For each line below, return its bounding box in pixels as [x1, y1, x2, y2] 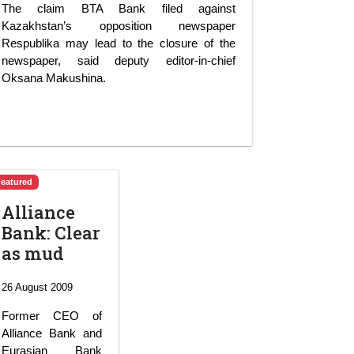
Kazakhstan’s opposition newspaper [2, 18, 235, 32]
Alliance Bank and [2, 326, 102, 340]
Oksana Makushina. [2, 70, 106, 85]
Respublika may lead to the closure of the [2, 36, 235, 50]
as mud [2, 241, 64, 265]
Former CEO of [2, 308, 102, 322]
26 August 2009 [2, 281, 73, 293]
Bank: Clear [2, 220, 100, 244]
